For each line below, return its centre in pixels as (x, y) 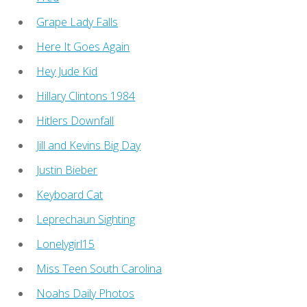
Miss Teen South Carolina (99, 268)
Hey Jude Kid (67, 71)
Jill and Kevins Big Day (89, 145)
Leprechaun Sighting (86, 219)
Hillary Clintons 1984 (86, 96)
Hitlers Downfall (75, 120)
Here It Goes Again (83, 46)
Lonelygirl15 (66, 244)
